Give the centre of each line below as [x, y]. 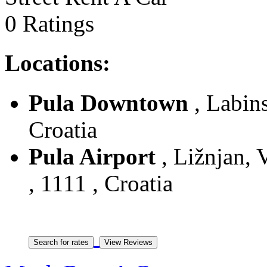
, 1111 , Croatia [101, 183]
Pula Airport [92, 156]
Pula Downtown [108, 103]
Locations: [58, 63]
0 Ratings [49, 23]
